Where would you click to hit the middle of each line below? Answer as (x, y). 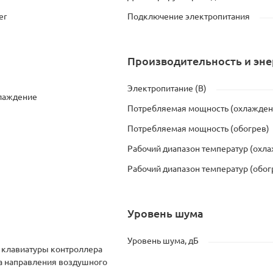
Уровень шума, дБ (163, 241)
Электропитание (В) (167, 88)
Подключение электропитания (189, 16)
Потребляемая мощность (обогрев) (198, 129)
